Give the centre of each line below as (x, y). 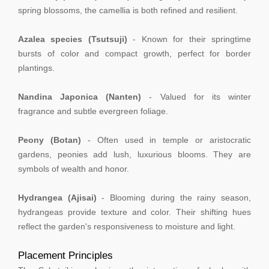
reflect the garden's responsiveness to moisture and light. (127, 226)
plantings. (36, 68)
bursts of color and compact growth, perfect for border (134, 53)
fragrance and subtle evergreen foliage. (93, 111)
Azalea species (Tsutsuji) (73, 39)
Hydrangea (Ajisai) (57, 197)
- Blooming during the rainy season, (174, 197)
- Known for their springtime (189, 39)
